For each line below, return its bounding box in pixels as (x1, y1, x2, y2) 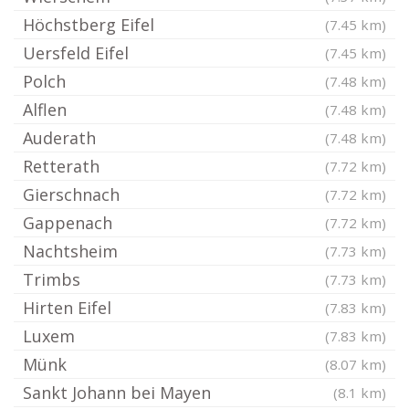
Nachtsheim (23, 240, 118, 262)
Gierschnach (23, 184, 120, 205)
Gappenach (23, 212, 112, 234)
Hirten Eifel (23, 297, 111, 319)
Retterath (23, 155, 100, 177)
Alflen (23, 99, 67, 121)
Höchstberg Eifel (23, 14, 154, 36)
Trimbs (23, 268, 80, 290)
